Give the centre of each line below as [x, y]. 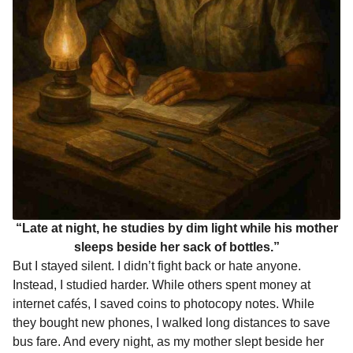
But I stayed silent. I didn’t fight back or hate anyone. [157, 266]
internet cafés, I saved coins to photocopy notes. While [163, 304]
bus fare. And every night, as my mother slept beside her [168, 342]
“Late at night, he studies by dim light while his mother [176, 229]
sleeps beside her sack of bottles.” [176, 247]
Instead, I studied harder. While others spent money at [162, 285]
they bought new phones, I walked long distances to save [171, 323]
